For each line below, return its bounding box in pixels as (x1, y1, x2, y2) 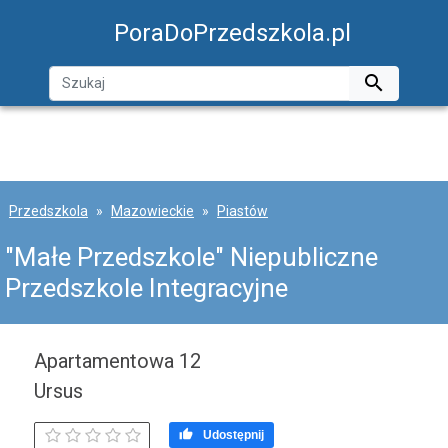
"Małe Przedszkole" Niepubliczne (5, 242, 378, 272)
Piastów (217, 203, 268, 219)
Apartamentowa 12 (34, 349, 201, 373)
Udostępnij (203, 428, 264, 442)
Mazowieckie (111, 203, 194, 219)
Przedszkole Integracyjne (5, 273, 288, 303)
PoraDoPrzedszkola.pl (114, 19, 351, 47)
